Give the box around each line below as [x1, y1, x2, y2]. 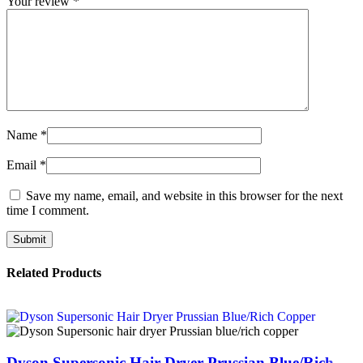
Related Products [6, 265, 101, 280]
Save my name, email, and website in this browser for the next [26, 189, 343, 203]
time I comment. [6, 203, 89, 218]
